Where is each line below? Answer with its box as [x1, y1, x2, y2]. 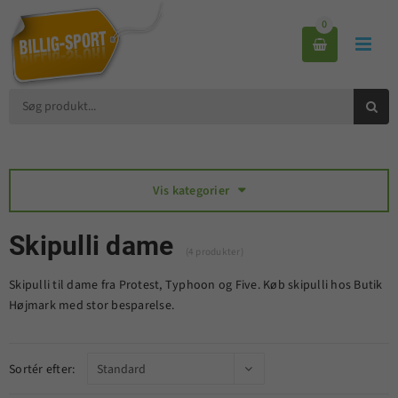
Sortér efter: [9, 361, 76, 378]
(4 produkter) [185, 245, 243, 259]
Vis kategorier [152, 182, 230, 200]
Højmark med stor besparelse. [9, 297, 174, 314]
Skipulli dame [9, 230, 174, 261]
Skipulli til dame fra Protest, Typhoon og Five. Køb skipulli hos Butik [9, 276, 383, 294]
